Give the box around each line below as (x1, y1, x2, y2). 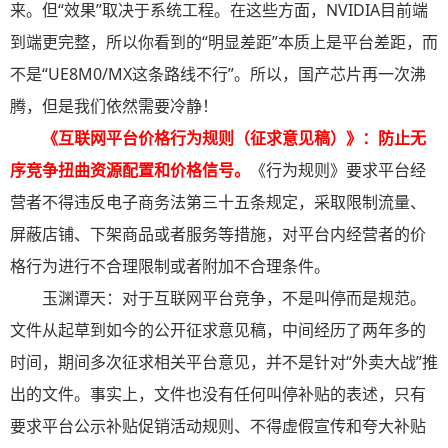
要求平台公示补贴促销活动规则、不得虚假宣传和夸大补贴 (10, 415, 426, 438)
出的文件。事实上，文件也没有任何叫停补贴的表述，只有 (10, 383, 426, 406)
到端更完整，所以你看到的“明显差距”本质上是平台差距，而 (10, 31, 438, 54)
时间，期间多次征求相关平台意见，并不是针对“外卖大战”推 (10, 351, 438, 374)
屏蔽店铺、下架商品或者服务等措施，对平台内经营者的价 (10, 223, 426, 246)
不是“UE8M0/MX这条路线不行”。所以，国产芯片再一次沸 (10, 63, 426, 86)
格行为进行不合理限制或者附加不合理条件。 (10, 255, 330, 278)
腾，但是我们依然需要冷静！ (10, 95, 218, 118)
